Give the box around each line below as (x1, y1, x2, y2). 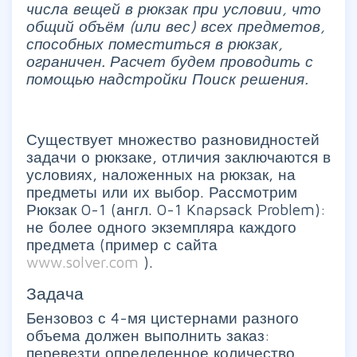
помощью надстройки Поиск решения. (26, 69, 308, 88)
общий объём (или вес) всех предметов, (26, 17, 325, 35)
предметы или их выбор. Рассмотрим (26, 182, 297, 201)
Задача (26, 284, 84, 303)
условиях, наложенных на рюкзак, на (26, 165, 296, 183)
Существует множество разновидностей (26, 130, 320, 148)
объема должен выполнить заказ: (26, 326, 270, 344)
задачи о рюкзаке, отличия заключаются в (26, 147, 331, 166)
